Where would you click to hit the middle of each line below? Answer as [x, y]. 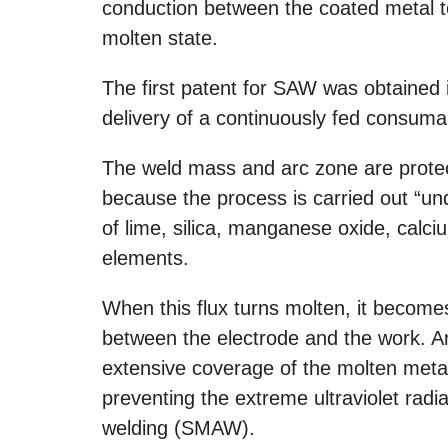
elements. [145, 257]
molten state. [160, 37]
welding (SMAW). [178, 427]
